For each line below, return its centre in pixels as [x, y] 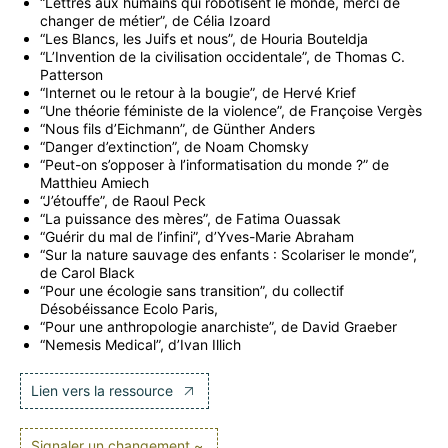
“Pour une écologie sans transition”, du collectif [192, 291]
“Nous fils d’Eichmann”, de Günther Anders [177, 129]
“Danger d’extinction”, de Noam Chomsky [174, 147]
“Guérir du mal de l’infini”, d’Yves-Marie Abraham [197, 237]
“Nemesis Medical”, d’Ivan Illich [140, 345]
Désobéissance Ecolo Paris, [129, 309]
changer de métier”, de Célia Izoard [155, 21]
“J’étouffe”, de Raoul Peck [123, 201]
